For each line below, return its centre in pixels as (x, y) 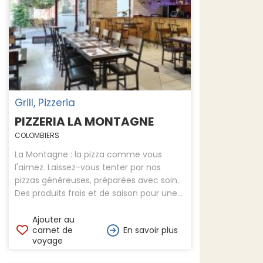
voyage (48, 241)
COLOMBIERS (37, 135)
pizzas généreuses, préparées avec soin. (97, 180)
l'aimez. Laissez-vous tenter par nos (88, 167)
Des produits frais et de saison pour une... (99, 193)
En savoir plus (151, 230)
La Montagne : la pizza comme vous (88, 154)
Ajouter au (53, 220)
